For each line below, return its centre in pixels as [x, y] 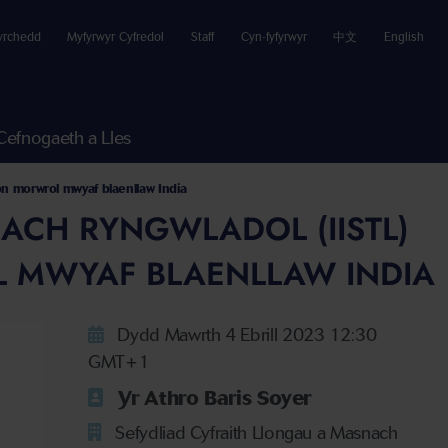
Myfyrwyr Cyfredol [116, 36]
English [404, 36]
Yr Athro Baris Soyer [212, 397]
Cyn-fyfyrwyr [273, 36]
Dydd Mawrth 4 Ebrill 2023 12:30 [244, 335]
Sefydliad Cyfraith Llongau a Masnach [254, 433]
